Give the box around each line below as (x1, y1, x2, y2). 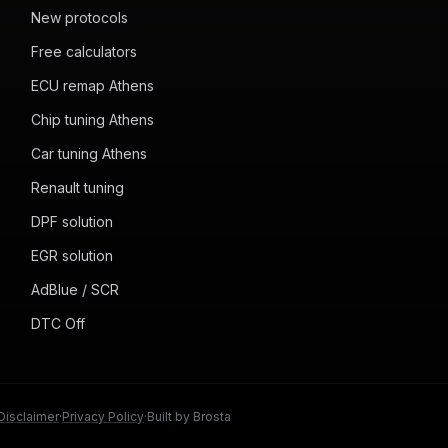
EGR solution (30, 247, 113, 264)
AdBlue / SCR (30, 281, 119, 298)
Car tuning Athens (30, 145, 147, 162)
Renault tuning (30, 179, 124, 196)
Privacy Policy (62, 409, 144, 424)
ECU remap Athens (30, 77, 154, 94)
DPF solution (30, 213, 113, 230)
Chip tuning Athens (30, 111, 154, 128)
